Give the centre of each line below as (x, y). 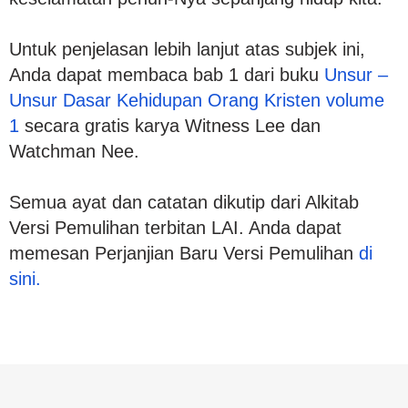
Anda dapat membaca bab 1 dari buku (167, 74)
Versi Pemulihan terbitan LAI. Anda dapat (175, 227)
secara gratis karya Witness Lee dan (173, 125)
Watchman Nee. (74, 151)
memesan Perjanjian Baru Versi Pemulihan (184, 253)
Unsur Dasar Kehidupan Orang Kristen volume (197, 100)
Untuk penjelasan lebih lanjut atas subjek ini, (187, 49)
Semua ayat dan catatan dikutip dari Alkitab (184, 202)
